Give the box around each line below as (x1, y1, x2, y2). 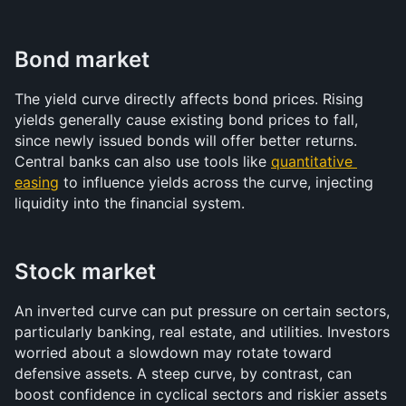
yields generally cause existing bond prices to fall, (14, 111, 358, 129)
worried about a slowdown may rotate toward (14, 343, 332, 362)
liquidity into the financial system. (14, 194, 245, 212)
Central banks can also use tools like (14, 152, 271, 170)
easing (14, 173, 59, 191)
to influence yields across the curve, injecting (59, 173, 373, 191)
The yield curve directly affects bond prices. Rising (14, 90, 363, 108)
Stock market (14, 258, 156, 285)
